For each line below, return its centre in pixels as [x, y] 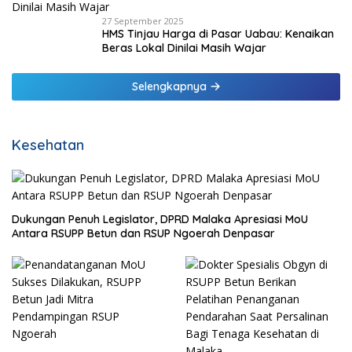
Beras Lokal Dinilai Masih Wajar [184, 48]
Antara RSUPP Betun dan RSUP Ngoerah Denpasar [143, 234]
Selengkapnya [170, 87]
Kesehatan [48, 145]
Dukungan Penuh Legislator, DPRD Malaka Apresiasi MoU [160, 220]
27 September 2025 [143, 21]
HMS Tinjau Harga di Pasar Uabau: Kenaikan [218, 34]
